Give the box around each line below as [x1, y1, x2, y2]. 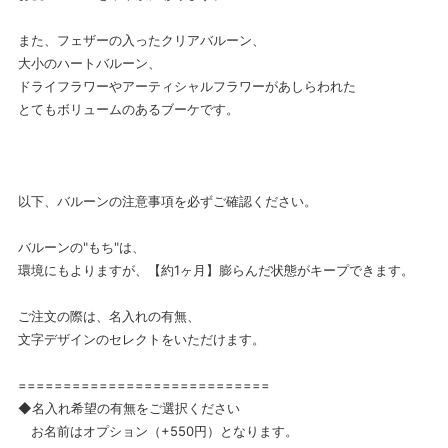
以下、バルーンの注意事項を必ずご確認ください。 [17, 192, 317, 209]
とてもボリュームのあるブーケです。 [17, 100, 239, 117]
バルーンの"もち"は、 [17, 238, 145, 255]
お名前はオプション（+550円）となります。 [17, 422, 298, 439]
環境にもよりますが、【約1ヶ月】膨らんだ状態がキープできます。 [17, 261, 414, 278]
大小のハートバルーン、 [17, 54, 161, 71]
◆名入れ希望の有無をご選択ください [17, 399, 240, 416]
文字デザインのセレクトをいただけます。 [17, 330, 265, 347]
